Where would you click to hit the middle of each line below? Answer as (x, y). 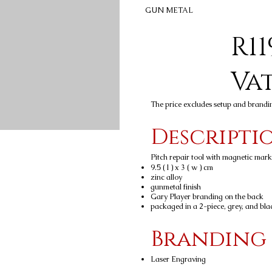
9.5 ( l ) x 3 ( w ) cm (182, 167)
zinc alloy (166, 177)
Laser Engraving (178, 259)
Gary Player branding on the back (207, 196)
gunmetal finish (176, 187)
